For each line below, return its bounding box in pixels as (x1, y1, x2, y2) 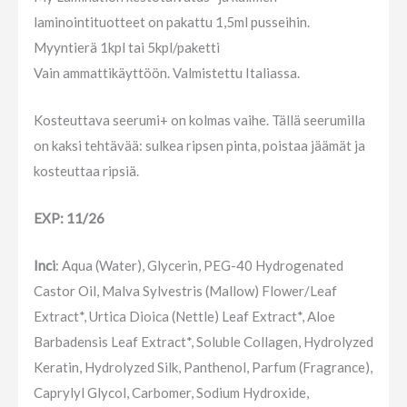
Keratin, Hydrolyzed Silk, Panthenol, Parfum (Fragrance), (34, 358, 372, 375)
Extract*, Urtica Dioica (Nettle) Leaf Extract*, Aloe (34, 307, 335, 324)
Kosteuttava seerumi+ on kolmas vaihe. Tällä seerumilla (34, 111, 365, 128)
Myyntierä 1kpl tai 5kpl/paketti (34, 38, 220, 55)
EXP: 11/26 (34, 209, 104, 226)
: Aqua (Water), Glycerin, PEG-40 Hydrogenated (55, 256, 343, 273)
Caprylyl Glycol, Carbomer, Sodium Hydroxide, (34, 383, 309, 401)
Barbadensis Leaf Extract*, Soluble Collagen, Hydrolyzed (34, 333, 373, 350)
